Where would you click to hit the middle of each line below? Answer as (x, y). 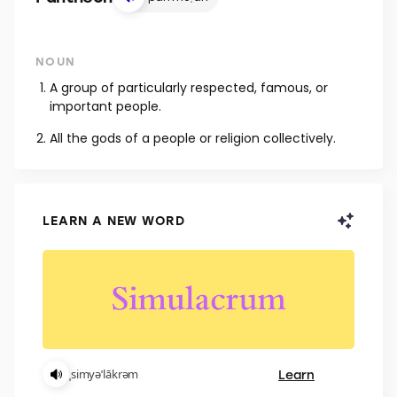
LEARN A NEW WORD (114, 220)
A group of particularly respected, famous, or (189, 88)
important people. (105, 106)
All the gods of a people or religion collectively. (193, 138)
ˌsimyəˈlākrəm (104, 374)
